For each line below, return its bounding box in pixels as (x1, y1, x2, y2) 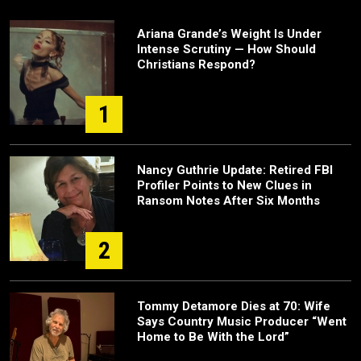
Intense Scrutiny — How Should (137, 42, 316, 57)
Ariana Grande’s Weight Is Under (137, 27, 322, 42)
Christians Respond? (137, 57, 255, 73)
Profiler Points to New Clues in (137, 178, 312, 193)
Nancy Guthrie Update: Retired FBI (137, 163, 333, 178)
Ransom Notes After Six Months (137, 193, 320, 209)
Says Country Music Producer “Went (137, 314, 346, 330)
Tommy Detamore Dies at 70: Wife (137, 299, 330, 314)
